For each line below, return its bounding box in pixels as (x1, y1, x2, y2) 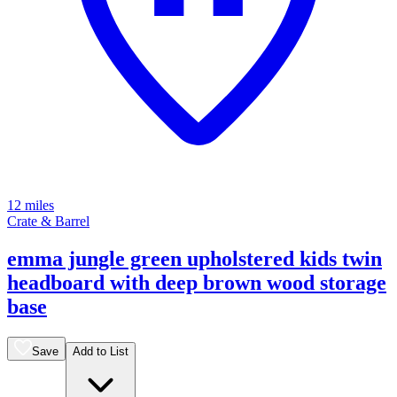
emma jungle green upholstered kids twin (7, 247, 382, 271)
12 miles (7, 198, 54, 214)
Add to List (73, 344, 128, 358)
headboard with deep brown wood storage (7, 271, 386, 295)
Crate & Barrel (7, 214, 90, 230)
